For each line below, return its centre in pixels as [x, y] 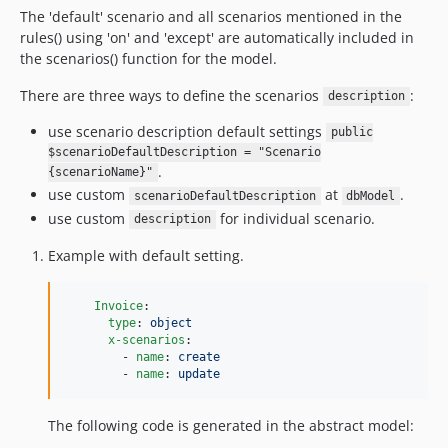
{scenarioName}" [100, 172]
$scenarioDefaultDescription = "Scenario [184, 152]
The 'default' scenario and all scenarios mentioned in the [211, 16]
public [351, 132]
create [199, 356]
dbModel [371, 196]
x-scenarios [146, 339]
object [171, 322]
